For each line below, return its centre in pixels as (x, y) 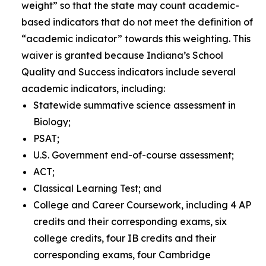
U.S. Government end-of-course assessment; (134, 155)
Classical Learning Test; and (97, 188)
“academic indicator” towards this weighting (125, 39)
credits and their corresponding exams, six (130, 221)
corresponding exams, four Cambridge (122, 255)
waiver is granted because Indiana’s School (122, 55)
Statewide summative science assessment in (134, 105)
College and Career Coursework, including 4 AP (142, 205)
